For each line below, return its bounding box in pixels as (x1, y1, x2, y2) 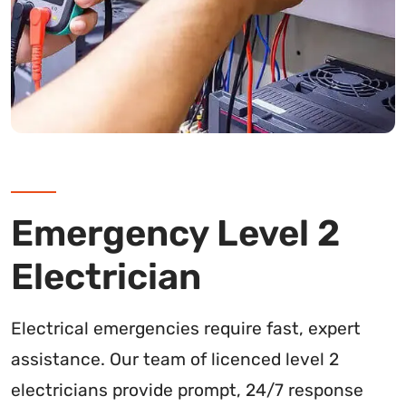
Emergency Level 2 (11, 211, 340, 255)
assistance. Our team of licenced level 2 (11, 348, 339, 370)
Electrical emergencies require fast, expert (11, 317, 361, 339)
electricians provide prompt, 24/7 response (11, 379, 363, 401)
